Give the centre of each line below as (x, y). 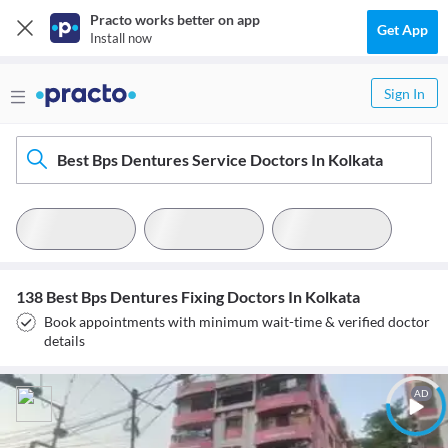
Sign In (404, 93)
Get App (402, 29)
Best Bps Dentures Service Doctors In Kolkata (220, 159)
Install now (121, 38)
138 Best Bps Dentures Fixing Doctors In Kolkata (188, 296)
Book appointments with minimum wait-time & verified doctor (237, 321)
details (64, 340)
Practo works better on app (175, 19)
